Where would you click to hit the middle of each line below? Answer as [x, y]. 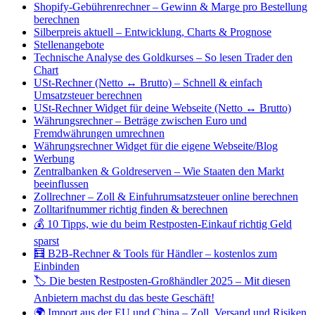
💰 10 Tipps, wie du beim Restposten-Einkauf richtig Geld [163, 224]
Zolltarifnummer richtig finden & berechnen [131, 209]
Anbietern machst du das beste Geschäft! [124, 298]
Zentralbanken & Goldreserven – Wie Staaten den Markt [159, 171]
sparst [46, 241]
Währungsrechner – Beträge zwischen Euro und [140, 121]
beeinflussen [61, 184]
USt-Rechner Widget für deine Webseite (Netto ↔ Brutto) [162, 108]
